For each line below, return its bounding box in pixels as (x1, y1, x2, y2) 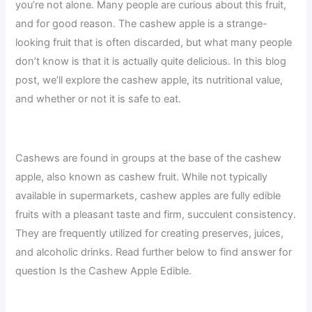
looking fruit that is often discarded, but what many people (15, 36, 292, 49)
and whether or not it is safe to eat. (15, 92, 182, 105)
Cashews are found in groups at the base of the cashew (15, 151, 282, 164)
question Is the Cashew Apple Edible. (15, 264, 192, 277)
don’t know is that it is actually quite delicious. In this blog (15, 54, 287, 68)
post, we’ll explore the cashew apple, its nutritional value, (15, 73, 283, 86)
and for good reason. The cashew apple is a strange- (15, 17, 268, 30)
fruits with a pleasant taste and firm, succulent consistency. (15, 208, 297, 221)
